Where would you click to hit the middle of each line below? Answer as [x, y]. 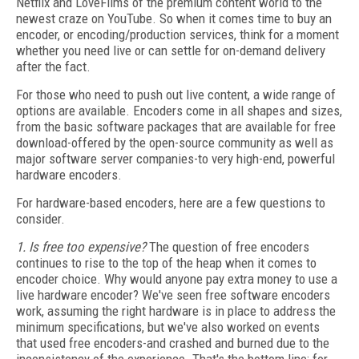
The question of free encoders [228, 247]
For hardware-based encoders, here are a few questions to [171, 203]
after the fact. [53, 67]
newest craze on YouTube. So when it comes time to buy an [174, 18]
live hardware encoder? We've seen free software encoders [173, 295]
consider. [40, 219]
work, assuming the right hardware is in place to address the [176, 311]
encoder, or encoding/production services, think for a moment [177, 34]
